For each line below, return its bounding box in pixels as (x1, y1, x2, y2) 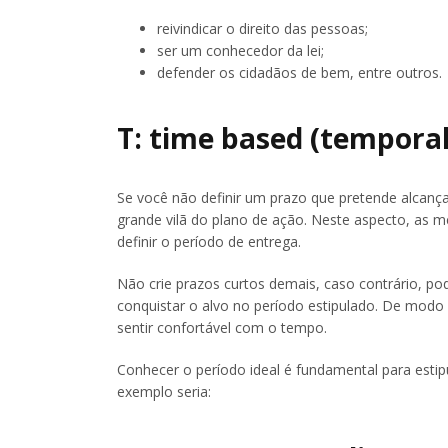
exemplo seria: (117, 382, 211, 402)
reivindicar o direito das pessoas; (157, 18, 368, 38)
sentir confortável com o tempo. (117, 318, 327, 338)
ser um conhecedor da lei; (157, 40, 324, 60)
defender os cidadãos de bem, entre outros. (157, 62, 442, 82)
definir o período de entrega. (117, 232, 301, 252)
